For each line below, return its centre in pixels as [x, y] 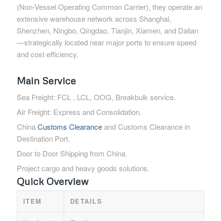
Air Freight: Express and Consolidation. [79, 112]
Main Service [46, 81]
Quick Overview [52, 181]
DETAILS [86, 201]
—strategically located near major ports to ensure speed [106, 42]
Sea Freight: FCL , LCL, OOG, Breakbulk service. [96, 97]
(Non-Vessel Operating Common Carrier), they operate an [109, 7]
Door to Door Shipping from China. [72, 153]
